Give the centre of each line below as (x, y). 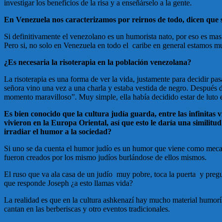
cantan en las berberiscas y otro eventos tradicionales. (87, 209)
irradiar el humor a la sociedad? (58, 132)
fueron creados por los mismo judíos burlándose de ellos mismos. (105, 158)
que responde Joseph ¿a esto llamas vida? (68, 183)
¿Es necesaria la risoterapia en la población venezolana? (98, 62)
